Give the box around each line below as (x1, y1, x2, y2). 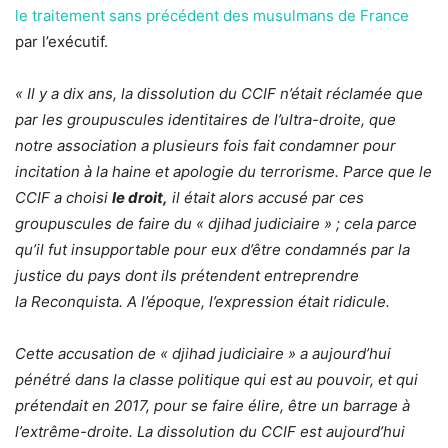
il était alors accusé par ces (168, 188, 364, 208)
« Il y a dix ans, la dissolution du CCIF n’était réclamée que (15, 84, 423, 104)
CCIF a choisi (15, 188, 112, 208)
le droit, (112, 188, 168, 208)
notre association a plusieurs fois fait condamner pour (15, 136, 396, 156)
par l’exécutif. (15, 32, 108, 52)
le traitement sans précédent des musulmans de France (15, 6, 409, 26)
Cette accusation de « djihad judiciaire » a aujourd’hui (15, 344, 391, 364)
